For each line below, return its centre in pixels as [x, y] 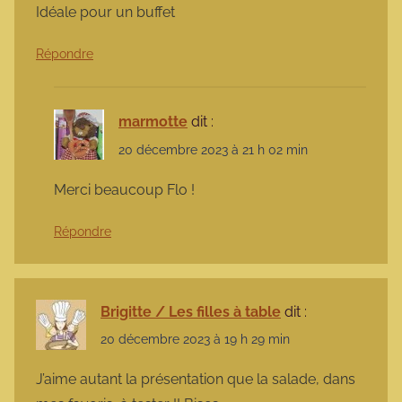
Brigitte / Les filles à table [191, 311]
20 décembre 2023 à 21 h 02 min [213, 149]
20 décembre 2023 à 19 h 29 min [195, 339]
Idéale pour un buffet [105, 13]
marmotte [153, 122]
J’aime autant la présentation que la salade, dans [196, 380]
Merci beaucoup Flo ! [124, 189]
